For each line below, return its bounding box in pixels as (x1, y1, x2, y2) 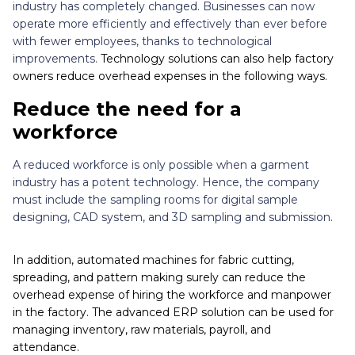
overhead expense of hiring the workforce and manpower (13, 288, 331, 303)
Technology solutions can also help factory (97, 52, 334, 67)
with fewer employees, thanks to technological (13, 34, 272, 49)
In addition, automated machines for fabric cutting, (13, 253, 294, 268)
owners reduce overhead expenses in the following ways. (13, 69, 327, 84)
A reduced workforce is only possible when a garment (13, 158, 309, 173)
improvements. (13, 52, 97, 67)
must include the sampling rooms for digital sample (13, 193, 298, 208)
